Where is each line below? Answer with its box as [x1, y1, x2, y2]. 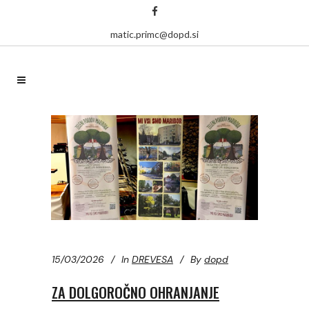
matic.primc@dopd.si [110, 28, 199, 40]
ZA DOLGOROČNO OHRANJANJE [52, 282, 219, 303]
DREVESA [132, 253, 173, 266]
